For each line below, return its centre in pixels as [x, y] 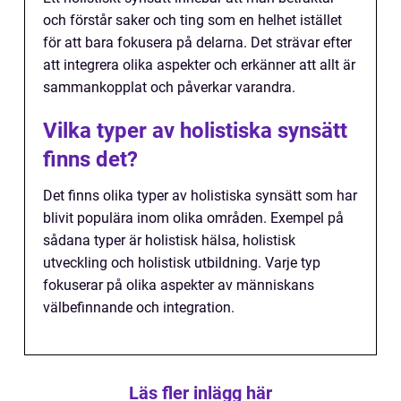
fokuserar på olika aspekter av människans [179, 286]
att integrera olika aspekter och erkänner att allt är [199, 65]
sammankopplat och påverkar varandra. [169, 88]
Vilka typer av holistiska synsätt [195, 131]
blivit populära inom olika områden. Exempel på [193, 218]
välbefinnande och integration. [139, 308]
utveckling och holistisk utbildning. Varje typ [182, 263]
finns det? [90, 160]
